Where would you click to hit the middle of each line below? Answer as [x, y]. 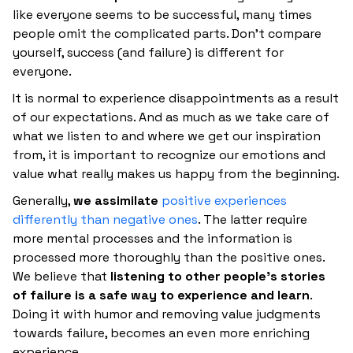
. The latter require [253, 219]
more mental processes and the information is [152, 238]
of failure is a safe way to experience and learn [161, 295]
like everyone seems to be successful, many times [162, 14]
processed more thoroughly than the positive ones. [169, 257]
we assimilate [117, 200]
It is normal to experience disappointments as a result [176, 98]
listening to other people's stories [218, 276]
